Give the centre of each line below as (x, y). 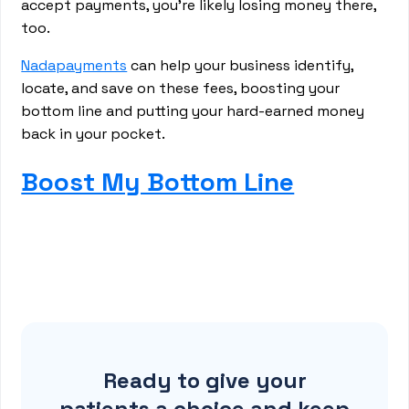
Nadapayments (74, 65)
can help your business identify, (241, 65)
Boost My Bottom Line (158, 182)
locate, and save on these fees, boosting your (181, 88)
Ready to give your (204, 380)
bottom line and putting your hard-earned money (193, 111)
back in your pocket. (94, 134)
